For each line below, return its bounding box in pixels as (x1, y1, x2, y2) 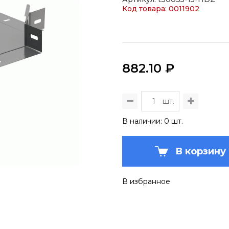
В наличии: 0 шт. (122, 116, 183, 126)
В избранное (122, 176, 170, 186)
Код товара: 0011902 (122, 4, 199, 13)
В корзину (175, 145, 226, 157)
